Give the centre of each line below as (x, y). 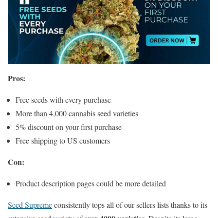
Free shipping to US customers (63, 141)
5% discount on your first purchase (69, 127)
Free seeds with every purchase (63, 100)
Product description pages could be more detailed (91, 183)
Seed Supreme (30, 205)
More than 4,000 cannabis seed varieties (77, 113)
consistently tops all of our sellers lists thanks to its (130, 205)
